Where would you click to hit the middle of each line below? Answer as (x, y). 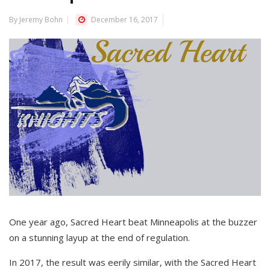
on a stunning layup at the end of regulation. (99, 238)
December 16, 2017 (124, 20)
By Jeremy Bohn (36, 20)
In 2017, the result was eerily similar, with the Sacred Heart (133, 262)
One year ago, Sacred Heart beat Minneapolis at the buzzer (133, 222)
